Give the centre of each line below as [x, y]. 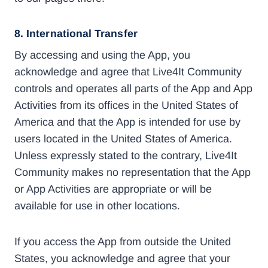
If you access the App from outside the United [123, 241]
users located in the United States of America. [123, 138]
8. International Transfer [76, 33]
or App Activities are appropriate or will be [113, 189]
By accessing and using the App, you [102, 55]
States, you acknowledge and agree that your [122, 258]
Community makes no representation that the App [133, 172]
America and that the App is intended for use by [127, 122]
